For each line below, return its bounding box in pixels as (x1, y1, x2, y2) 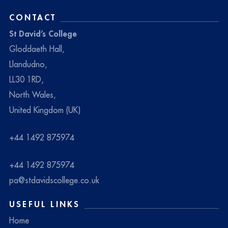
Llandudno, (9, 59, 47, 69)
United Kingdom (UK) (9, 104, 80, 115)
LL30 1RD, (9, 74, 44, 84)
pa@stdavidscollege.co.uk (9, 175, 99, 185)
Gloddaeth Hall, (9, 43, 65, 54)
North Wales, (9, 89, 56, 100)
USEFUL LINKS (9, 198, 80, 209)
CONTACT (9, 12, 56, 22)
